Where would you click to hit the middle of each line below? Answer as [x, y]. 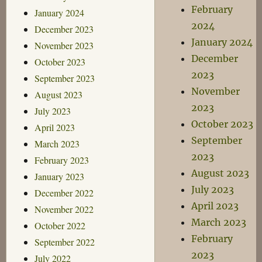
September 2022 [64, 242]
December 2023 [64, 29]
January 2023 [59, 176]
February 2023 [61, 160]
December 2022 [64, 192]
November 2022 [64, 209]
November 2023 [64, 45]
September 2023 [64, 78]
